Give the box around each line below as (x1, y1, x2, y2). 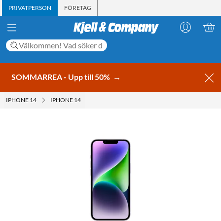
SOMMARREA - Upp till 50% (11, 72, 111, 81)
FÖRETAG (64, 4, 91, 11)
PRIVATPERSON (8, 4, 51, 11)
